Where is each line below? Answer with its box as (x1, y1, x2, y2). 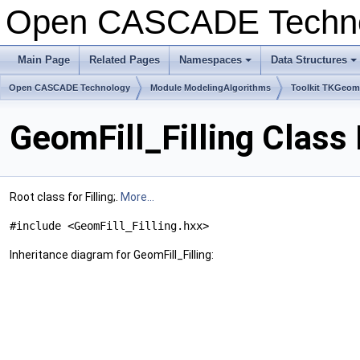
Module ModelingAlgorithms (150, 83, 271, 92)
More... (121, 190, 154, 204)
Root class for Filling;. (10, 190, 121, 204)
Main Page (18, 54, 70, 66)
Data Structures (271, 54, 347, 66)
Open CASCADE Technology (9, 83, 130, 92)
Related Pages (89, 54, 160, 66)
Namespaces (179, 54, 242, 66)
